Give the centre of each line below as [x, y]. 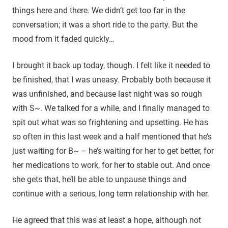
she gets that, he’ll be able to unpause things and [99, 179]
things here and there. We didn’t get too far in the [99, 10]
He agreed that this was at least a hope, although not [107, 220]
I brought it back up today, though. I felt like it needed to [111, 65]
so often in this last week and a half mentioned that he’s [112, 136]
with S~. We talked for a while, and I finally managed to [111, 108]
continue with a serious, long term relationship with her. [111, 193]
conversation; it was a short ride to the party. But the [105, 24]
